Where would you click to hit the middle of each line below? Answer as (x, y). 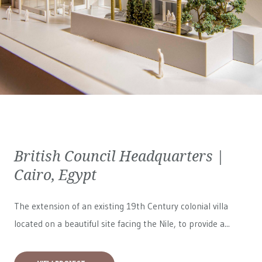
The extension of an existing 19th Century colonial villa (121, 206)
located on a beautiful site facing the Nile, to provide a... (122, 224)
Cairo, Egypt (55, 174)
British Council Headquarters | (119, 156)
